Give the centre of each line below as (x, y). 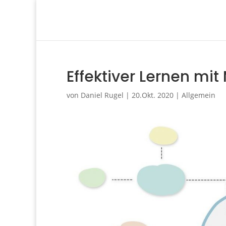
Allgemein (199, 95)
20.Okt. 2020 (153, 95)
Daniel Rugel (102, 95)
